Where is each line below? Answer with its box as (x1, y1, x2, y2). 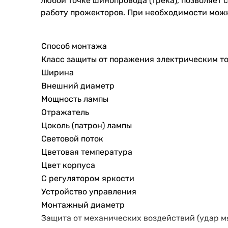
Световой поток (41, 134, 103, 144)
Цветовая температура (41, 147, 132, 157)
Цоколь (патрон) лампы (41, 121, 132, 131)
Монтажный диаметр (41, 200, 125, 210)
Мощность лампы (41, 94, 108, 104)
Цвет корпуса (41, 160, 95, 170)
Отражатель (41, 107, 89, 118)
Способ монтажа (41, 41, 107, 51)
